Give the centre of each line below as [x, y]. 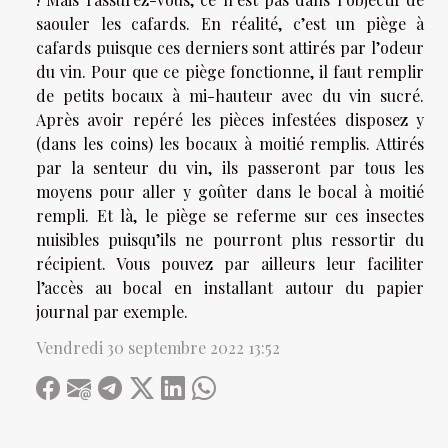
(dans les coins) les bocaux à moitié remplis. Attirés [230, 144]
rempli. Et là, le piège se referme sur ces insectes [230, 216]
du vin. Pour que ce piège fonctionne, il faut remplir [230, 72]
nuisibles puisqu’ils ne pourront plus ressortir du [230, 240]
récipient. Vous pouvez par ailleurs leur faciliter [230, 264]
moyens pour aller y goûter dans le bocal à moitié [230, 192]
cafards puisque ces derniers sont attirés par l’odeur [230, 48]
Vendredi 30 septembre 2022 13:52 [158, 348]
